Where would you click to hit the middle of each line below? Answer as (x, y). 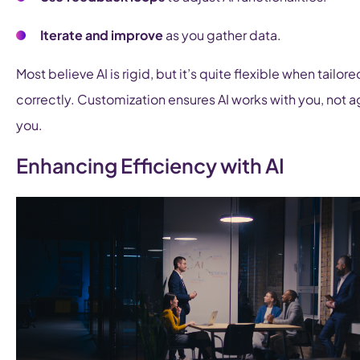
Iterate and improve (102, 35)
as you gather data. (222, 35)
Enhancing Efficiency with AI (150, 166)
